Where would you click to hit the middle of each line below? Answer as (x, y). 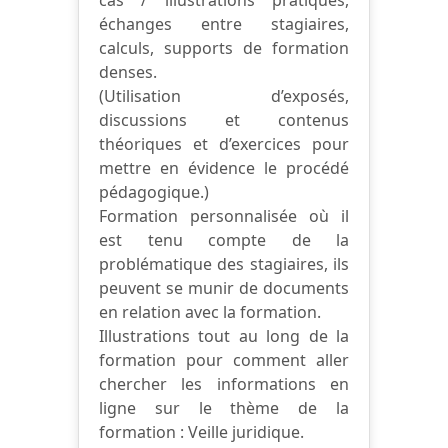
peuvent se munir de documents (224, 287)
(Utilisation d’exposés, (224, 95)
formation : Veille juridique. (201, 431)
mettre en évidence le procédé (224, 167)
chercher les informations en (224, 383)
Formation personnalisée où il (224, 215)
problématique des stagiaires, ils (224, 263)
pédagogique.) (154, 191)
